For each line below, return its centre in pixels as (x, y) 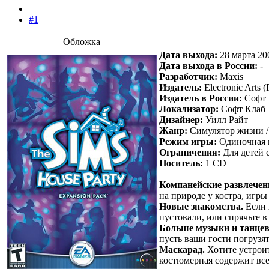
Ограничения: (190, 153)
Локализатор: (189, 109)
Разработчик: (188, 77)
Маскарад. (182, 250)
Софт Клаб (242, 109)
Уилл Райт (225, 120)
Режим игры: (188, 142)
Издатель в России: (201, 98)
